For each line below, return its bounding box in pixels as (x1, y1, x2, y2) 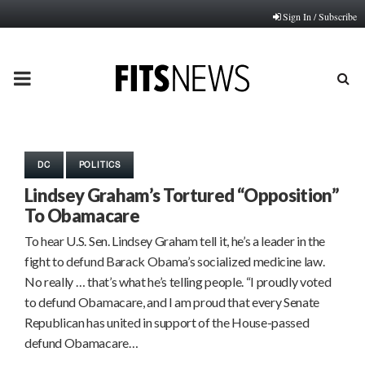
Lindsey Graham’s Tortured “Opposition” (24, 184, 338, 206)
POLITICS (78, 160, 121, 169)
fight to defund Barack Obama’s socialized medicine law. (24, 253, 325, 269)
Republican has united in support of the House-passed (24, 314, 310, 330)
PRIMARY (12, 64, 99, 90)
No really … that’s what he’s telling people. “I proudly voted (24, 274, 332, 289)
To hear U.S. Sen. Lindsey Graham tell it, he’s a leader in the (24, 233, 326, 248)
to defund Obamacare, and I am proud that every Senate (24, 294, 320, 310)
